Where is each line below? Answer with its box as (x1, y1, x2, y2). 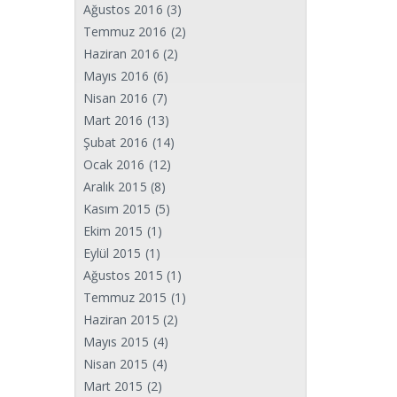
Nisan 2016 (82, 90, 149, 106)
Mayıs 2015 (82, 333, 150, 350)
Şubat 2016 (82, 134, 149, 151)
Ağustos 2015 (82, 267, 163, 284)
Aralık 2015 (82, 178, 147, 195)
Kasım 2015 (82, 200, 152, 217)
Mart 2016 (82, 112, 144, 128)
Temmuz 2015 (82, 289, 167, 306)
